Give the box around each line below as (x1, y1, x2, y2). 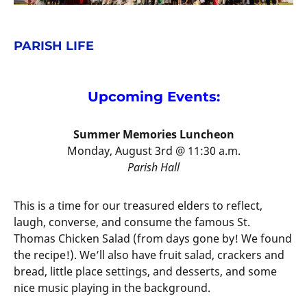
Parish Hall (127, 160, 180, 175)
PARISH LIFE (14, 38, 94, 54)
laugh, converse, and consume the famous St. (14, 214, 250, 230)
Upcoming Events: (87, 88, 220, 106)
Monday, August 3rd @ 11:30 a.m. (66, 143, 241, 159)
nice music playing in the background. (14, 280, 210, 296)
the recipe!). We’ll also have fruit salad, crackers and (14, 247, 284, 263)
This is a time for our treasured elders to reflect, (14, 198, 262, 214)
